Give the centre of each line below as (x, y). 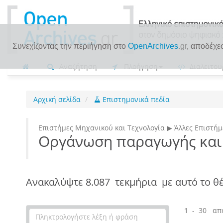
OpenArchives (153, 46)
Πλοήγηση (140, 66)
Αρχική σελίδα (57, 99)
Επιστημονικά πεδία (135, 99)
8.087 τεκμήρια (122, 182)
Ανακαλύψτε (56, 182)
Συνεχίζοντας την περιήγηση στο (70, 46)
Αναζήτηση (77, 66)
